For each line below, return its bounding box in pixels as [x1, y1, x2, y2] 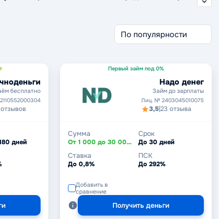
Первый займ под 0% [108, 65, 164, 72]
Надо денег [159, 77, 204, 87]
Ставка [67, 151, 91, 160]
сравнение [75, 188, 107, 196]
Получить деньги [112, 201, 169, 210]
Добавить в [75, 181, 108, 189]
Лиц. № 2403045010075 [141, 97, 204, 104]
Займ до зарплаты [153, 87, 204, 95]
